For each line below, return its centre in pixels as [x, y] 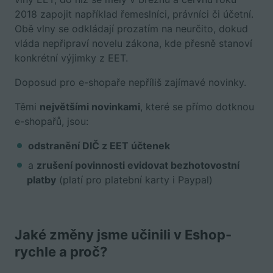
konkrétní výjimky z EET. [71, 58]
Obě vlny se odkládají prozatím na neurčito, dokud [131, 29]
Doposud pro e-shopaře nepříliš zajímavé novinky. [130, 82]
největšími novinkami [90, 107]
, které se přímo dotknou [197, 107]
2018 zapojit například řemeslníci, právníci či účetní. [134, 14]
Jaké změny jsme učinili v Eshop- [123, 235]
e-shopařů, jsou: [51, 121]
